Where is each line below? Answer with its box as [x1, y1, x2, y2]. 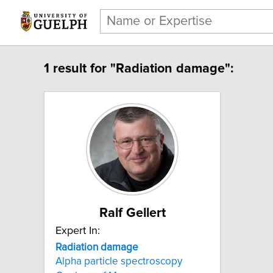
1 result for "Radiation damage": [44, 62, 233, 76]
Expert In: [55, 225, 100, 236]
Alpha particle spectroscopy [55, 256, 182, 268]
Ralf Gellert [99, 206, 166, 220]
